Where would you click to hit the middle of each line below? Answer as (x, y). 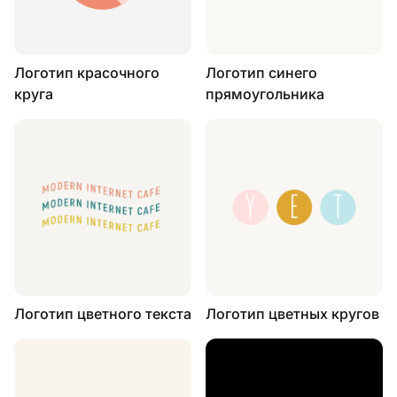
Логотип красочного (87, 72)
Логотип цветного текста (103, 313)
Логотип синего (261, 72)
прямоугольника (265, 93)
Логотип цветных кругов (292, 313)
